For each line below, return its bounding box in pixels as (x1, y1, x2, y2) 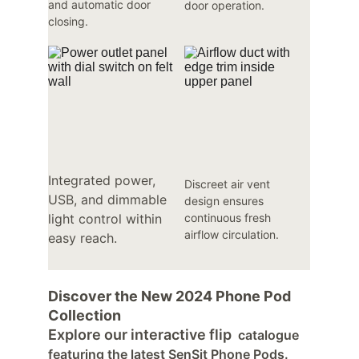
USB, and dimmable (48, 192, 171, 208)
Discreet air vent (184, 177, 273, 191)
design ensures (184, 194, 267, 208)
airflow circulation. (184, 228, 279, 241)
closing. (48, 14, 88, 28)
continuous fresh (184, 211, 274, 224)
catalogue (238, 327, 302, 343)
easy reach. (48, 230, 117, 246)
